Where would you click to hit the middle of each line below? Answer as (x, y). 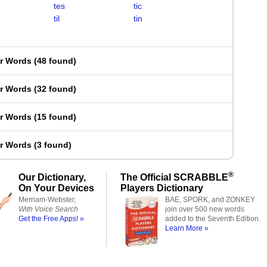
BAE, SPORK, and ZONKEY (210, 200)
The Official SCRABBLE (174, 177)
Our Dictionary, (52, 177)
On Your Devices (56, 188)
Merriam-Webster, (47, 200)
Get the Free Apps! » (51, 219)
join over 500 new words (205, 209)
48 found (55, 61)
